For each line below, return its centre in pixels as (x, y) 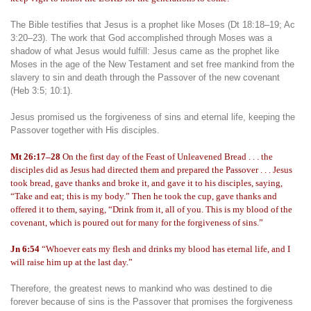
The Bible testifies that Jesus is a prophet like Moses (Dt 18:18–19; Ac (153, 25)
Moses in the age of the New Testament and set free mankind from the (152, 64)
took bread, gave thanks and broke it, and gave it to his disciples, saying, (146, 183)
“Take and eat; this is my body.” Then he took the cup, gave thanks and (144, 196)
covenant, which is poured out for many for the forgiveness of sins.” (137, 222)
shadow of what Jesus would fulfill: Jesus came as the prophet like (145, 51)
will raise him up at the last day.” (72, 262)
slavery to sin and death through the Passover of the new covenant (145, 77)
